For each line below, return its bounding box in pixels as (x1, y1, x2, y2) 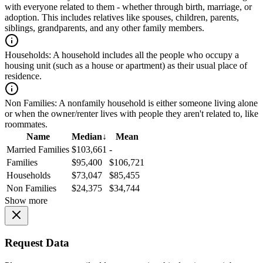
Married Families (6, 144, 69, 155)
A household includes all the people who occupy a (51, 50, 239, 60)
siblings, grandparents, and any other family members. (5, 23, 204, 33)
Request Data (5, 237, 69, 249)
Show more (5, 195, 48, 206)
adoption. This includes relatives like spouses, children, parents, (5, 12, 239, 23)
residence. (5, 71, 42, 82)
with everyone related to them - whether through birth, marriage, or (5, 2, 252, 12)
